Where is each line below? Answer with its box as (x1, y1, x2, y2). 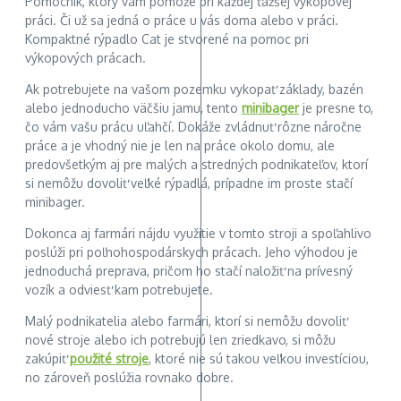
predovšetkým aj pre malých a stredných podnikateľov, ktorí (25, 157, 368, 173)
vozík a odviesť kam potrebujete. (25, 282, 213, 298)
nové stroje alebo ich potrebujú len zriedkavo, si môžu (25, 332, 336, 348)
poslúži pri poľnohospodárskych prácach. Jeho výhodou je (25, 244, 358, 260)
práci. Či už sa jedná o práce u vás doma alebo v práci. (25, 13, 338, 29)
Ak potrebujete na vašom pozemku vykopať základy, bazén (25, 81, 363, 98)
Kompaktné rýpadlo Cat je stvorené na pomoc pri (25, 31, 309, 47)
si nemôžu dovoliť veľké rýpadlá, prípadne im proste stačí (25, 175, 353, 192)
